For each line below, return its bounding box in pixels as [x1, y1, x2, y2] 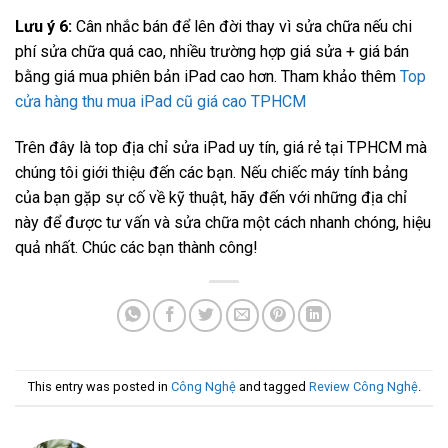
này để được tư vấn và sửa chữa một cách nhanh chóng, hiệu [15, 212, 431, 232]
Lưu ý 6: [15, 16, 76, 36]
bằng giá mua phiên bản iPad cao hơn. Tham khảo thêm [15, 66, 400, 86]
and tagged [235, 379, 309, 395]
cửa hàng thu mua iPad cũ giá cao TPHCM [15, 91, 306, 111]
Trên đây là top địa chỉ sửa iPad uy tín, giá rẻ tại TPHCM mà [15, 137, 427, 157]
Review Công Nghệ [308, 379, 418, 395]
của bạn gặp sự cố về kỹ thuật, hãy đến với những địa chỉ [15, 187, 407, 207]
